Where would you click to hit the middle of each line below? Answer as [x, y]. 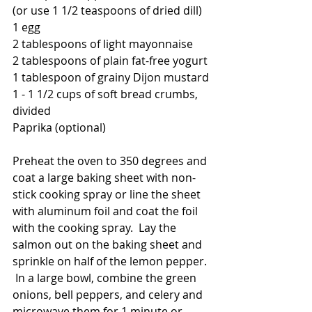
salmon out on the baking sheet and [109, 245]
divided [32, 111]
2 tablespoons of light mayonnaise [103, 44]
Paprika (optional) [59, 128]
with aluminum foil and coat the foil [107, 211]
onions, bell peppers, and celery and [109, 295]
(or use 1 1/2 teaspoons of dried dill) [107, 11]
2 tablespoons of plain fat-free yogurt [110, 61]
